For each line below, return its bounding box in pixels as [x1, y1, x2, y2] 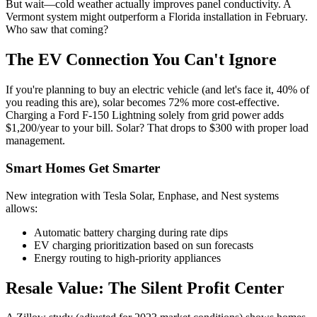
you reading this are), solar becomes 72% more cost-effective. [6, 96, 279, 109]
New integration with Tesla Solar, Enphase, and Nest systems [6, 189, 279, 202]
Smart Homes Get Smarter [6, 160, 160, 175]
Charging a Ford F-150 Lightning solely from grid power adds [6, 109, 284, 122]
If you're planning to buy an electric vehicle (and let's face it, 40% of [6, 83, 309, 96]
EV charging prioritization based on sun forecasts [34, 238, 253, 251]
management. [6, 134, 65, 147]
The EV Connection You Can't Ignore [6, 50, 277, 69]
